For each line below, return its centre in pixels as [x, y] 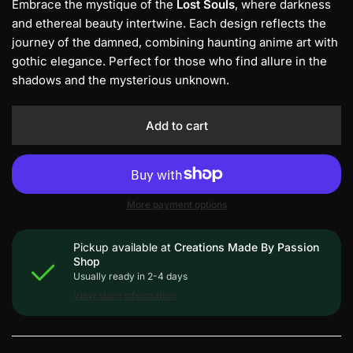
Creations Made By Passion [247, 247]
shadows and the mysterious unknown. [121, 80]
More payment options [176, 204]
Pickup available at [124, 247]
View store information [124, 295]
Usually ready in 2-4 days [131, 276]
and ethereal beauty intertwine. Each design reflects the [169, 23]
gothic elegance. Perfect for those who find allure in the [170, 61]
